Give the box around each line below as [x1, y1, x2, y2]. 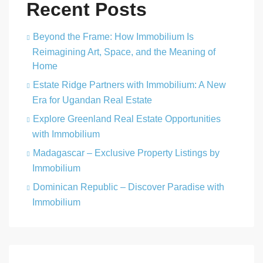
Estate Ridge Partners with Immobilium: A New [33, 79, 226, 90]
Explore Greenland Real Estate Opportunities [33, 113, 221, 124]
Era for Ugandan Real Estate [32, 95, 152, 105]
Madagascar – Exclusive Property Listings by [33, 147, 220, 158]
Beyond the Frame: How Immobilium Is [33, 31, 194, 42]
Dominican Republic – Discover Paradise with [33, 181, 224, 192]
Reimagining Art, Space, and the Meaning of [32, 46, 215, 57]
